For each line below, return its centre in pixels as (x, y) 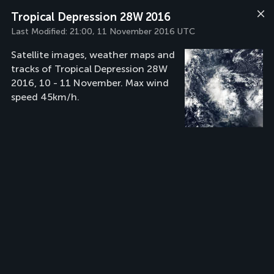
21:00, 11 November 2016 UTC (132, 31)
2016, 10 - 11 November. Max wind (90, 83)
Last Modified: (40, 31)
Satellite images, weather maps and (93, 55)
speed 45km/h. (45, 97)
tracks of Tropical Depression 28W (89, 69)
